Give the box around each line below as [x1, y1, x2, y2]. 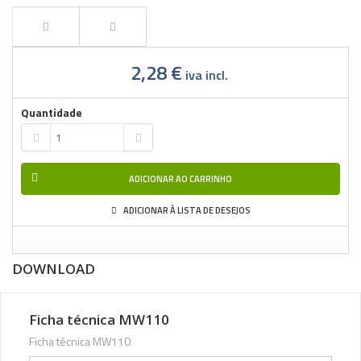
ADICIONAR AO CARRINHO [129, 172, 232, 185]
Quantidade [21, 104, 82, 121]
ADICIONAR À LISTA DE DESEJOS [121, 204, 251, 217]
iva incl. [181, 65, 228, 85]
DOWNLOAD [12, 259, 95, 278]
